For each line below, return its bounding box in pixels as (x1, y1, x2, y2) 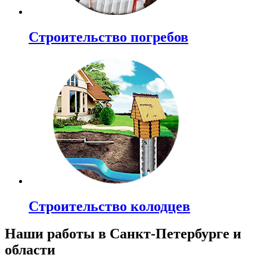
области (5, 242, 55, 258)
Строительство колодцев (29, 198, 190, 214)
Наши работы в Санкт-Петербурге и (5, 226, 241, 242)
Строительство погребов (29, 29, 188, 45)
